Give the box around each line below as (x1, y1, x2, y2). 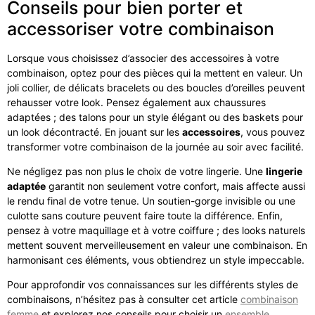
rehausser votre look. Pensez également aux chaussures (7, 96, 266, 108)
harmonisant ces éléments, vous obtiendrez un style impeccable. (7, 254, 304, 266)
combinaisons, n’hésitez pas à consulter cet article (7, 293, 240, 306)
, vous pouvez (240, 125, 305, 138)
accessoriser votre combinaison (7, 18, 274, 39)
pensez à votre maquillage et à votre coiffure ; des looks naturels (7, 224, 305, 237)
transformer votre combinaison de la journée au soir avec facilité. (7, 140, 304, 153)
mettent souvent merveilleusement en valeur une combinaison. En (7, 239, 307, 252)
